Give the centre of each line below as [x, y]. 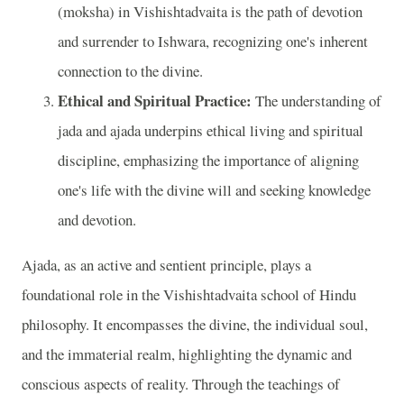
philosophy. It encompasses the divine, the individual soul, [195, 324]
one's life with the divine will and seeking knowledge [214, 190]
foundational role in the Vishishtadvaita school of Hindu [189, 294]
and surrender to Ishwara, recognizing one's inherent [213, 41]
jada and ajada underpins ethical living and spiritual [211, 131]
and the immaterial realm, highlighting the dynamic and [187, 353]
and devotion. [97, 220]
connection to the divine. [130, 71]
